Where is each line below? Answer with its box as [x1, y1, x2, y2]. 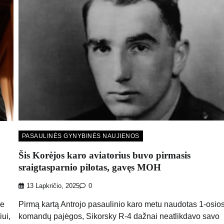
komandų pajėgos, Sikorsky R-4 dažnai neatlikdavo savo [18, 211, 219, 220]
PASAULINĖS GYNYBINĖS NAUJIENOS [21, 132, 139, 140]
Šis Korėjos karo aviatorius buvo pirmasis [18, 149, 190, 160]
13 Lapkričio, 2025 [26, 182, 79, 189]
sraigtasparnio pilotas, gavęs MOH [18, 161, 161, 172]
